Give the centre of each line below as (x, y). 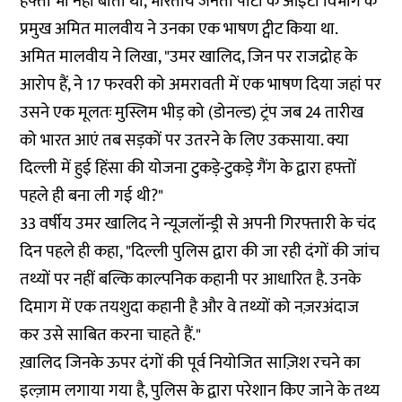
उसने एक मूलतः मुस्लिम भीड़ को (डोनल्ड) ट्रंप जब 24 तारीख (192, 113)
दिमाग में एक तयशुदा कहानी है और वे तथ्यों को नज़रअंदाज (190, 307)
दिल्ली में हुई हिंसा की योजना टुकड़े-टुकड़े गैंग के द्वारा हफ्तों (188, 168)
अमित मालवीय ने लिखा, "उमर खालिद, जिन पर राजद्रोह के (189, 57)
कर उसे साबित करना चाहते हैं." (111, 335)
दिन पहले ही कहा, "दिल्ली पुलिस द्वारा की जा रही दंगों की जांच (200, 252)
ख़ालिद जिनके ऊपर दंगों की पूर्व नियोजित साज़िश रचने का (191, 363)
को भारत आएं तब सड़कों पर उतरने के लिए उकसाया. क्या (185, 140)
